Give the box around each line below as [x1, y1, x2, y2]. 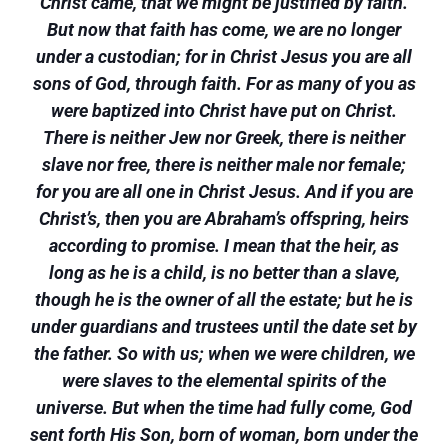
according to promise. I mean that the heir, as [49, 235, 399, 256]
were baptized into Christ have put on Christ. [51, 100, 397, 121]
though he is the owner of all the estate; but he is [35, 289, 413, 310]
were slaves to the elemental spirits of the [62, 370, 386, 391]
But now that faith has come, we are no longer [47, 19, 401, 40]
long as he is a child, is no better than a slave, [48, 262, 400, 283]
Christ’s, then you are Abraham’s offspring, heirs [39, 208, 409, 229]
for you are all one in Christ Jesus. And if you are [35, 181, 413, 202]
